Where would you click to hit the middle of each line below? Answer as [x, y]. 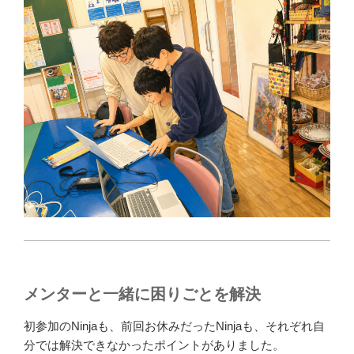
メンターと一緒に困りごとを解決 [142, 294]
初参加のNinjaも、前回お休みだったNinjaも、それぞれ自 [174, 326]
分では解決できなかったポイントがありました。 [154, 345]
